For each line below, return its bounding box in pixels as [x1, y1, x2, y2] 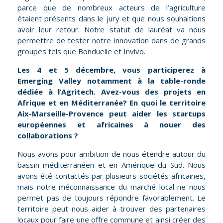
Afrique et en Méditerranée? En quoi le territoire [17, 98, 206, 108]
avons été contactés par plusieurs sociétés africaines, [17, 171, 206, 181]
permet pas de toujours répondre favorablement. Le [17, 193, 206, 203]
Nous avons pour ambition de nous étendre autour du [17, 149, 206, 159]
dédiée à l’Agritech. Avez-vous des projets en [17, 87, 206, 97]
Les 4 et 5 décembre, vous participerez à [17, 65, 206, 75]
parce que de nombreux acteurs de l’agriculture [17, 2, 206, 13]
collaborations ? [17, 130, 80, 141]
